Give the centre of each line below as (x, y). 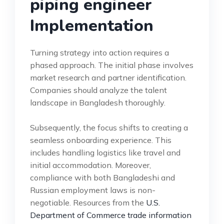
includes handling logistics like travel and (105, 153)
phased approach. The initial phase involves (112, 65)
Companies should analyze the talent (98, 90)
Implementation (92, 26)
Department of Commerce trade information (111, 215)
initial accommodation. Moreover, (90, 165)
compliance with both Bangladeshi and (102, 178)
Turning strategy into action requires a (99, 53)
